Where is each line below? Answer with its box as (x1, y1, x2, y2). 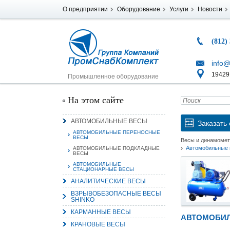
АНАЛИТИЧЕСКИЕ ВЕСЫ (71, 178, 146, 185)
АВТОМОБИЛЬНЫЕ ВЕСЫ (71, 118, 147, 125)
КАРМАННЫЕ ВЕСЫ (71, 208, 131, 216)
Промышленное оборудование (68, 73, 159, 80)
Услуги (169, 6, 188, 13)
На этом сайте (68, 95, 124, 105)
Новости (198, 6, 222, 13)
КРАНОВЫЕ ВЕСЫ (71, 221, 125, 228)
